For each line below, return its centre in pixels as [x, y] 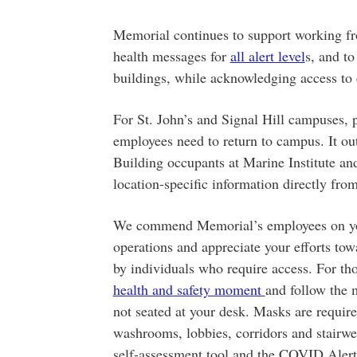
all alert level [267, 56]
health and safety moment [189, 289]
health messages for [171, 56]
